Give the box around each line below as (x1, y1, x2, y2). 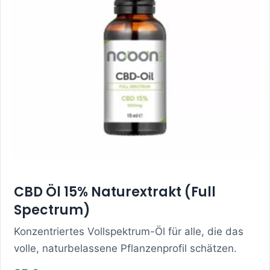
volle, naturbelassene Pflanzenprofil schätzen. (14, 242, 237, 254)
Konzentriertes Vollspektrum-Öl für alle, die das (14, 225, 243, 237)
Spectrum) (14, 200, 90, 219)
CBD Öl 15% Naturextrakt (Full (14, 182, 216, 201)
